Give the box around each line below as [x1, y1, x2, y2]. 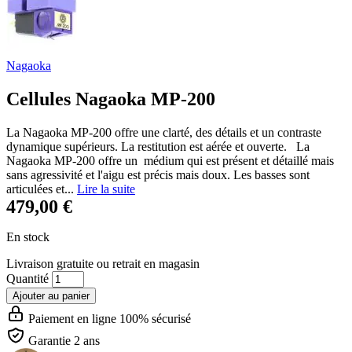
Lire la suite [77, 181, 135, 196]
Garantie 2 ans [28, 333, 100, 347]
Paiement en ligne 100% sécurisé [28, 311, 191, 325]
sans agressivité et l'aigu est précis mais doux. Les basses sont [6, 167, 310, 181]
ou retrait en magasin [97, 256, 200, 270]
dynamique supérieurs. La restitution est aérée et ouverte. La [6, 139, 310, 153]
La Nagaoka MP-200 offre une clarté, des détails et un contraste [6, 125, 321, 139]
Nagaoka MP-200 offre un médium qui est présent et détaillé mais [6, 153, 334, 167]
